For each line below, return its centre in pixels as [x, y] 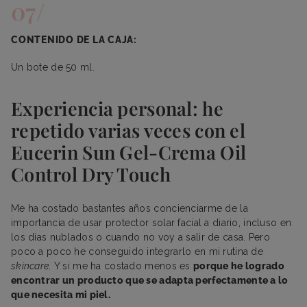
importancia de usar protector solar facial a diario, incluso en [151, 222]
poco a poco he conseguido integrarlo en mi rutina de [137, 251]
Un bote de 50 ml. [53, 67]
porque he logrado [238, 266]
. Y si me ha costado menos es [121, 266]
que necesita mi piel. [61, 294]
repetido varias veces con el [128, 130]
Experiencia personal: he [117, 108]
